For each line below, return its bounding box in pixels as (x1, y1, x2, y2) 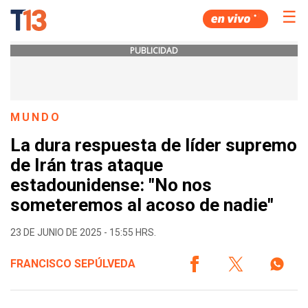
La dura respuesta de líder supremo (10, 135, 297, 156)
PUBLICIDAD (130, 45, 178, 56)
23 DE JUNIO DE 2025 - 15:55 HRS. (10, 226, 156, 238)
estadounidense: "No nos (10, 175, 212, 196)
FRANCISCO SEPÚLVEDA (10, 256, 135, 270)
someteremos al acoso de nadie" (10, 195, 274, 216)
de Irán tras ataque (10, 155, 163, 176)
